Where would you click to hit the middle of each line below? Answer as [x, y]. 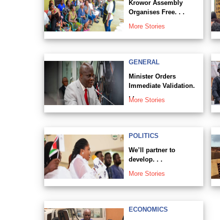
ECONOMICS [148, 209]
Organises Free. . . [156, 12]
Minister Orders [152, 76]
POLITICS [143, 136]
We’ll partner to [152, 150]
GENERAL [144, 62]
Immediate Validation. [162, 85]
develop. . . [145, 159]
